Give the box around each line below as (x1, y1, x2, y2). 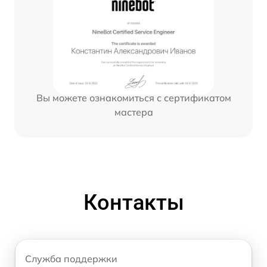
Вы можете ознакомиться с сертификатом (36, 91, 231, 104)
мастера (114, 105, 153, 118)
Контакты (83, 190, 184, 216)
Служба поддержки (25, 253, 117, 265)
